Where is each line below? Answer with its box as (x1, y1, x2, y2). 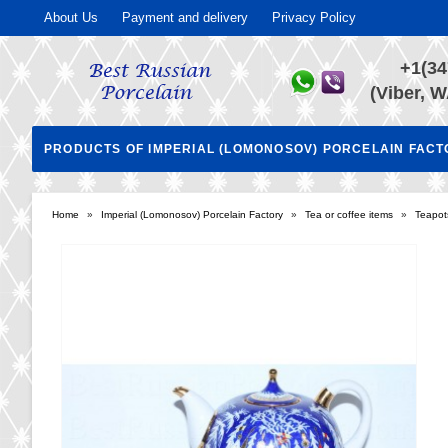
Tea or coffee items (305, 209, 393, 220)
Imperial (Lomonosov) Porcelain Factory (101, 209, 283, 220)
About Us (44, 10, 98, 25)
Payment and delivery (122, 10, 248, 25)
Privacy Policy (272, 10, 356, 25)
